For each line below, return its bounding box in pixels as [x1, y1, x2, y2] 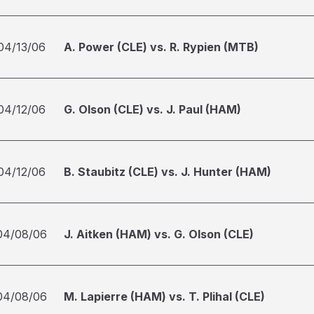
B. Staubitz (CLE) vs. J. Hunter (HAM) [64, 165, 271, 179]
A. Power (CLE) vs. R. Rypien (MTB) [64, 40, 259, 54]
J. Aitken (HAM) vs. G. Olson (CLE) [64, 227, 254, 241]
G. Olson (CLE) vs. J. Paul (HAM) [64, 102, 241, 116]
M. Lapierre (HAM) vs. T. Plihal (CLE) [64, 289, 265, 303]
